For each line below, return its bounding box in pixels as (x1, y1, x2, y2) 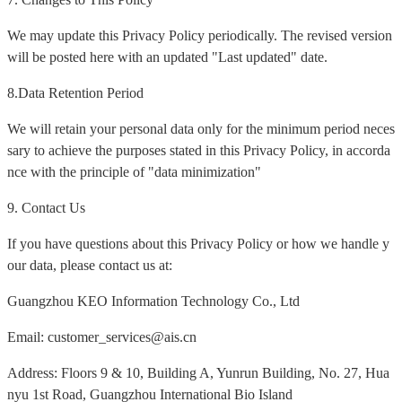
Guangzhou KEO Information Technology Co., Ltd (7, 293, 300, 310)
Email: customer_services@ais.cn (7, 329, 197, 345)
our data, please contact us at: (7, 258, 172, 274)
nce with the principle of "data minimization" (7, 164, 261, 180)
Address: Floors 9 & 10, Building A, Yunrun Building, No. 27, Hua (7, 365, 389, 381)
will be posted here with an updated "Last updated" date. (7, 49, 328, 66)
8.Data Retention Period (7, 85, 144, 101)
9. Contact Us (7, 200, 85, 216)
